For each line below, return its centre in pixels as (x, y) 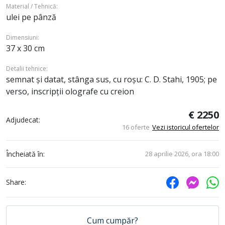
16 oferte (136, 127)
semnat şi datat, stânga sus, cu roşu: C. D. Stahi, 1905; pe (111, 79)
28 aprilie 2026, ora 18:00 (182, 153)
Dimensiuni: (23, 37)
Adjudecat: (23, 120)
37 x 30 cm (25, 48)
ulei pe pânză (31, 17)
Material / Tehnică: (32, 6)
